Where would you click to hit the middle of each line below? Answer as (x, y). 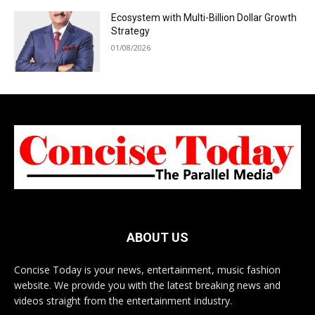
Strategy (131, 31)
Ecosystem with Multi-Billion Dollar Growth (204, 18)
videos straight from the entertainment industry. (123, 300)
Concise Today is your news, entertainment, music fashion (147, 269)
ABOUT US (157, 237)
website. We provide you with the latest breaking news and (147, 285)
